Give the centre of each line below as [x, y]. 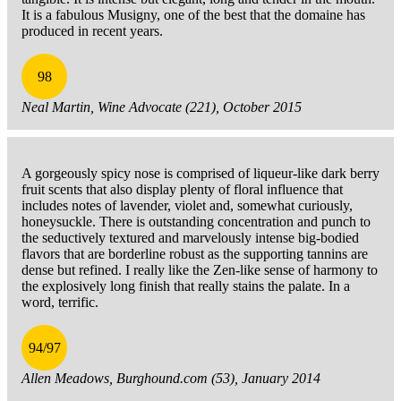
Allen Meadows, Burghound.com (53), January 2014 [171, 379]
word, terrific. [60, 303]
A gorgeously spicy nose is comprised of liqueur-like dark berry [200, 174]
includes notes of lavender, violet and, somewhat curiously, [187, 206]
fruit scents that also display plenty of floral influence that [182, 190]
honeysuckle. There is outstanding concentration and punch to [196, 222]
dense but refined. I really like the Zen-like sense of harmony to [200, 270]
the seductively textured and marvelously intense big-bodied [190, 238]
